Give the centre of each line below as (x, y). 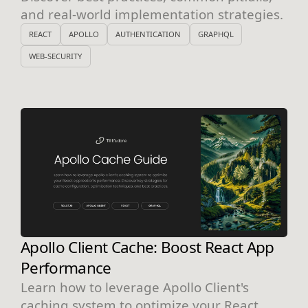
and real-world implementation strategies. (152, 14)
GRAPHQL (216, 34)
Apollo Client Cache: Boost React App (147, 247)
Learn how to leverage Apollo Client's (135, 287)
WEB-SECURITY (56, 56)
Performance (66, 267)
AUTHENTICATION (148, 34)
